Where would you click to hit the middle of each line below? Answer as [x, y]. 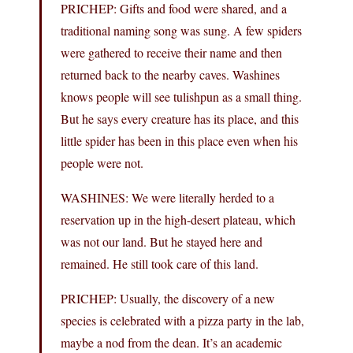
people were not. [102, 162]
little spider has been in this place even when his [179, 140]
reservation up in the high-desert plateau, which [178, 219]
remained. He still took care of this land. [160, 263]
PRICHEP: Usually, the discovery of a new [168, 298]
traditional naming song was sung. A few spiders [181, 30]
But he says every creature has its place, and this [180, 118]
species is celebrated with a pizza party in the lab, [182, 320]
